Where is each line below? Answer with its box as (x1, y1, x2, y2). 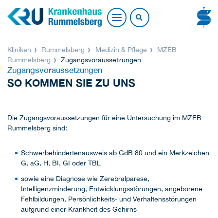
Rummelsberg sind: (7, 124, 67, 132)
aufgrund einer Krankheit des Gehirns (21, 205, 137, 213)
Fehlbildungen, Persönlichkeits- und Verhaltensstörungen (21, 195, 197, 203)
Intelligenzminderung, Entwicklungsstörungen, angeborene (21, 184, 202, 193)
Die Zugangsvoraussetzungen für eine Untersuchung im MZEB (7, 114, 201, 122)
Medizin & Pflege (93, 46, 149, 54)
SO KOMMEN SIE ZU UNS (7, 77, 135, 90)
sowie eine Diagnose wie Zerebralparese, (21, 174, 149, 182)
